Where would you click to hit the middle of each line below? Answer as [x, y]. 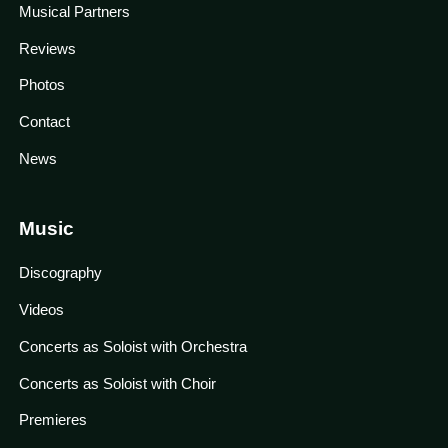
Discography [60, 272]
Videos [41, 309]
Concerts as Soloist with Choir [117, 383]
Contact [44, 122]
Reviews [47, 48]
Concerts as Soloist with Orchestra [132, 346]
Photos [41, 85]
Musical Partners [74, 11]
